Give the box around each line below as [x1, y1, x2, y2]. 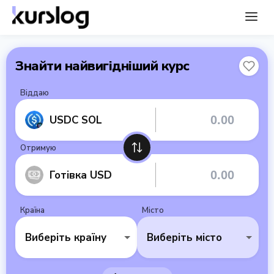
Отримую [20, 143, 56, 154]
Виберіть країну [25, 230, 106, 245]
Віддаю [20, 87, 49, 98]
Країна [20, 205, 45, 216]
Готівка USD [50, 168, 112, 182]
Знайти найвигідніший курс [15, 57, 190, 75]
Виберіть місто [147, 230, 222, 245]
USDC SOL [50, 113, 102, 127]
